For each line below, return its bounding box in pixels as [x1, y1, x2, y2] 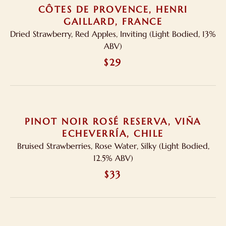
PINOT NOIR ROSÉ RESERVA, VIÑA [25, 116, 201, 127]
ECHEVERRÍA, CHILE [62, 128, 164, 139]
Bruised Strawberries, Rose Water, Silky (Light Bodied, [17, 141, 209, 151]
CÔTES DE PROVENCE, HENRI [38, 4, 188, 15]
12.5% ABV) [93, 153, 133, 163]
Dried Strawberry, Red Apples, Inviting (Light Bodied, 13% [10, 29, 216, 39]
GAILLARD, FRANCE [64, 16, 162, 27]
